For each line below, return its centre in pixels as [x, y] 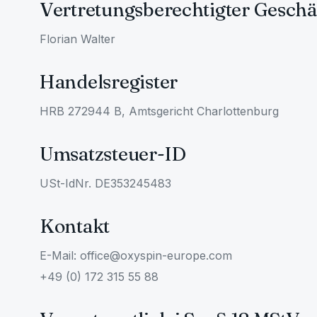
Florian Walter [77, 39]
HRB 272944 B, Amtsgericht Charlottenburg [159, 111]
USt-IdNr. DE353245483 [105, 183]
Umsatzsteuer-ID [113, 154]
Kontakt [75, 226]
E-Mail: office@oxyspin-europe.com [136, 255]
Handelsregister [109, 82]
